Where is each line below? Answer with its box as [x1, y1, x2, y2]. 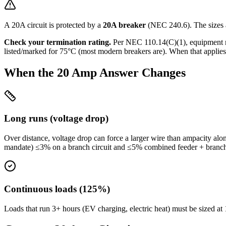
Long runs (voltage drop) [4, 113, 108, 124]
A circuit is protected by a [20, 20, 103, 29]
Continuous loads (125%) [4, 183, 110, 194]
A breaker [111, 20, 146, 29]
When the [4, 66, 57, 79]
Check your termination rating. [4, 37, 111, 46]
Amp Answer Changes [69, 66, 186, 79]
